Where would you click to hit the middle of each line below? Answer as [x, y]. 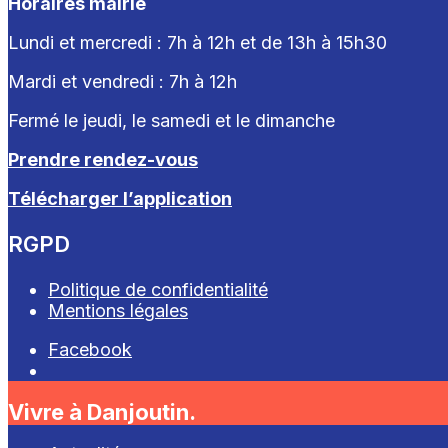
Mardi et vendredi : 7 [93, 81]
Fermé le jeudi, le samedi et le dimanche [171, 120]
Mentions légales [118, 310]
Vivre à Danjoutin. [102, 412]
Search [75, 390]
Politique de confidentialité [158, 289]
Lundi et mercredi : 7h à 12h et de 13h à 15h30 [197, 42]
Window [81, 411]
